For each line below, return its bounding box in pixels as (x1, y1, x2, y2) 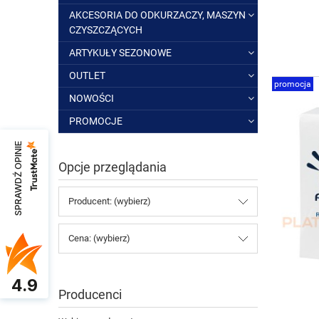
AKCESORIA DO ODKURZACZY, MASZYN (69, 9, 246, 21)
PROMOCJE (69, 115, 122, 127)
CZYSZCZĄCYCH (69, 24, 142, 36)
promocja (274, 79, 311, 90)
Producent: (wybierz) (68, 196, 151, 207)
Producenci (58, 287, 122, 303)
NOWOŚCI (69, 93, 114, 104)
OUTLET (69, 70, 105, 81)
